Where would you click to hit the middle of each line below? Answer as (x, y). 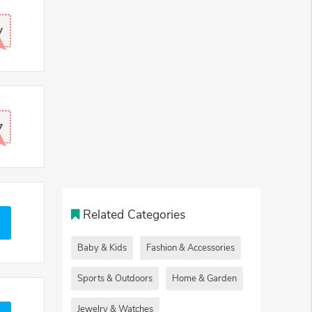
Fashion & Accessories (190, 248)
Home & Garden (204, 278)
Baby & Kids (102, 248)
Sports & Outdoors (115, 278)
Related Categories (134, 214)
